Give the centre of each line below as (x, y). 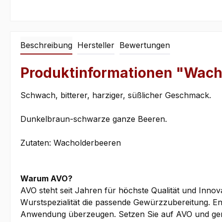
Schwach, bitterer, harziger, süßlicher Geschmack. (116, 95)
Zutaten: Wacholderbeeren (71, 143)
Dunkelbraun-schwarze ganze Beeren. (94, 119)
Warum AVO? (46, 179)
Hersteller (96, 45)
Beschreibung (46, 45)
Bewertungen (145, 45)
